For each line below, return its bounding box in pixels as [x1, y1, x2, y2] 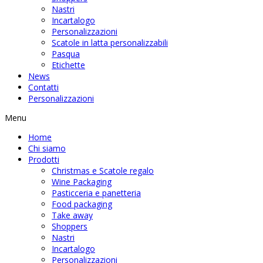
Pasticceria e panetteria [52, 187, 141, 198]
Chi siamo [28, 143, 66, 154]
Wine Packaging [52, 176, 112, 187]
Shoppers [52, 221, 87, 232]
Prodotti [28, 154, 59, 165]
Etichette [52, 59, 85, 70]
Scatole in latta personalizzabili [52, 37, 168, 48]
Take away [52, 210, 93, 221]
